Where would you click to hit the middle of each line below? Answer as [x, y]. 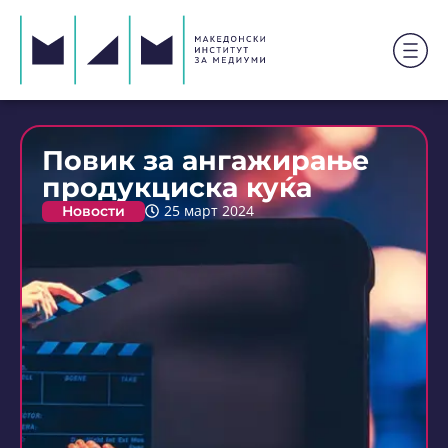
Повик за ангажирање [205, 160]
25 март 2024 [208, 211]
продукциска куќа [177, 187]
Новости [93, 211]
